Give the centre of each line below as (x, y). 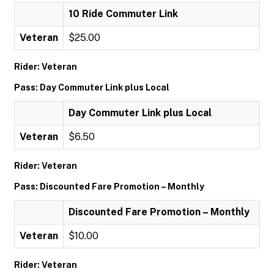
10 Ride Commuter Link (123, 14)
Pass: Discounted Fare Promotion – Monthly (109, 187)
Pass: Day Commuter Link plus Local (92, 87)
